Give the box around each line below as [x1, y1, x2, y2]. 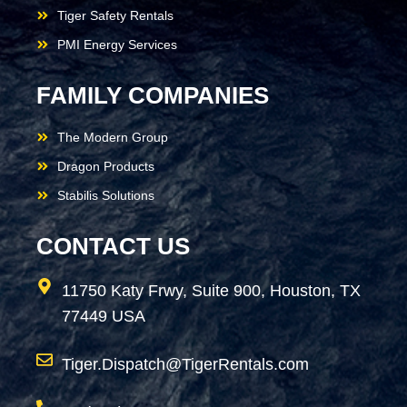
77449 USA [61, 306, 145, 325]
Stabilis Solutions [56, 187, 154, 203]
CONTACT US [36, 232, 190, 260]
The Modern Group [56, 129, 168, 144]
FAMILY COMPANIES [36, 81, 269, 109]
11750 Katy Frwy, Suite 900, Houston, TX [61, 281, 361, 300]
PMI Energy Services [56, 36, 177, 52]
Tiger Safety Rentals [56, 7, 174, 23]
